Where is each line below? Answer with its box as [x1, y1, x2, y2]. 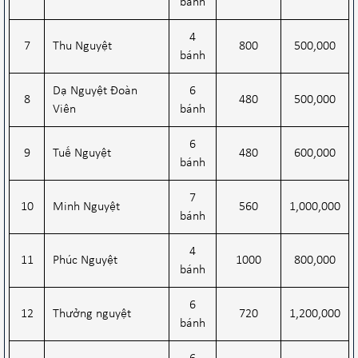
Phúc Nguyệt [53, 253, 121, 267]
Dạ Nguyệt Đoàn [53, 84, 137, 97]
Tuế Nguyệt [53, 146, 114, 160]
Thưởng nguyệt [53, 307, 134, 320]
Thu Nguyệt [53, 39, 112, 53]
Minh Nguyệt [53, 200, 120, 213]
